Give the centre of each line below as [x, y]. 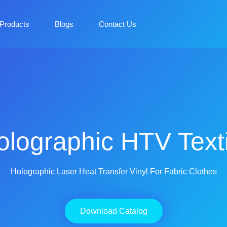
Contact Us [117, 24]
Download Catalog [113, 211]
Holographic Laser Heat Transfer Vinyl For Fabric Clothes [113, 172]
